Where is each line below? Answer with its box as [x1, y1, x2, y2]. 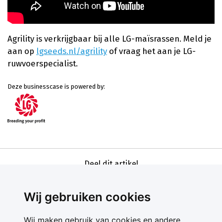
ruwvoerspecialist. [7, 58, 78, 68]
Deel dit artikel [84, 159, 138, 168]
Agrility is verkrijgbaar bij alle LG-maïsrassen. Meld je [7, 33, 212, 44]
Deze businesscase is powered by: [7, 82, 105, 90]
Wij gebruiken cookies [24, 190, 151, 204]
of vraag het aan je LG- [107, 46, 196, 56]
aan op [7, 46, 36, 56]
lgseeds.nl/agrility [36, 46, 107, 56]
